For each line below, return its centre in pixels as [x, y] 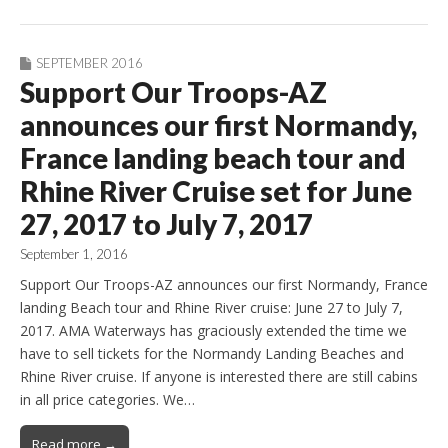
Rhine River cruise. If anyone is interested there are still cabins [219, 376]
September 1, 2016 [74, 253]
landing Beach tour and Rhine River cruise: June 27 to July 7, [211, 307]
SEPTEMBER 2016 [89, 62]
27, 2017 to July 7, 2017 [166, 223]
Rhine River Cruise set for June [216, 190]
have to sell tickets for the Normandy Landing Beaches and [212, 353]
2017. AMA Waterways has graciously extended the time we [213, 330]
